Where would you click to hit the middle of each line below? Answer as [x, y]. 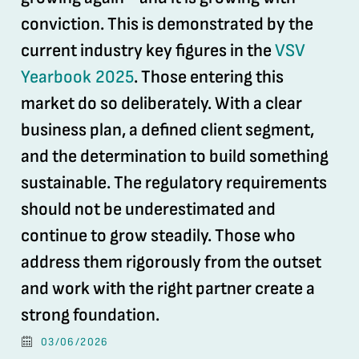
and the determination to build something [174, 156]
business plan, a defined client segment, [167, 130]
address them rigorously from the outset [171, 262]
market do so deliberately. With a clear [161, 103]
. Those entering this [208, 77]
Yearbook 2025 [77, 77]
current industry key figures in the [147, 50]
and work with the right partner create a [167, 288]
